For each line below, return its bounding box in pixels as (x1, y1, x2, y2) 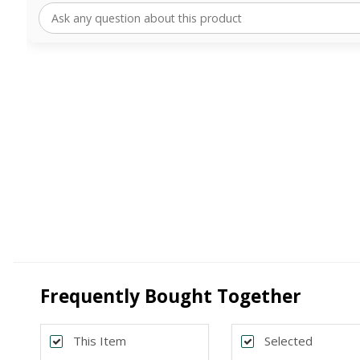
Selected (264, 333, 313, 350)
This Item (72, 333, 126, 350)
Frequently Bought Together (40, 283, 302, 309)
